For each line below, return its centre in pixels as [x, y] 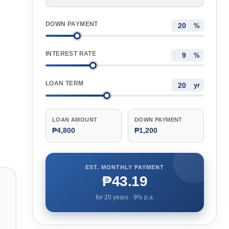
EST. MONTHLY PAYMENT [125, 167]
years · [122, 197]
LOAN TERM [65, 84]
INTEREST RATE [71, 54]
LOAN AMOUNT [75, 119]
